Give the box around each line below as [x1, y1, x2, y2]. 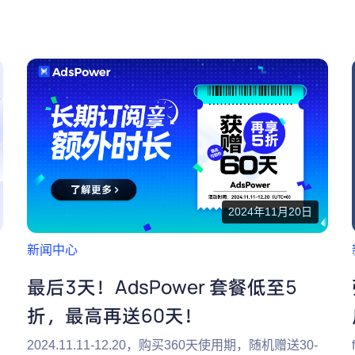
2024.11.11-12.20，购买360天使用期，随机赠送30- [27, 338, 318, 352]
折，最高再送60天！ [27, 302, 203, 328]
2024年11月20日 [228, 205, 312, 218]
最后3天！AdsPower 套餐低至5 [27, 273, 297, 300]
